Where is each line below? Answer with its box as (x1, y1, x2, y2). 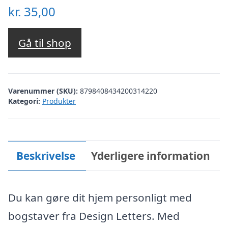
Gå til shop (18, 36, 71, 50)
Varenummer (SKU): (8, 85, 80, 96)
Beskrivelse (16, 148, 75, 163)
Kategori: (8, 96, 40, 106)
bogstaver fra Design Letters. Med (8, 209, 180, 223)
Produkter (42, 96, 76, 106)
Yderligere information (91, 148, 211, 163)
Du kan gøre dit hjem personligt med (8, 190, 192, 205)
